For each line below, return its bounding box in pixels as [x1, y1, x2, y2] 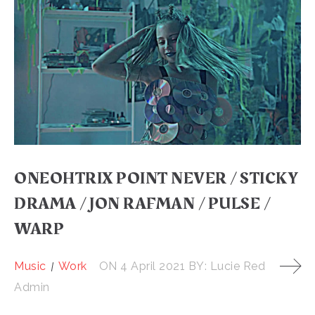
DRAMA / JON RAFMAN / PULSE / [14, 191, 270, 217]
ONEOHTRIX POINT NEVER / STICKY [14, 166, 298, 192]
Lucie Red [210, 259, 265, 274]
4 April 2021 [120, 259, 185, 274]
